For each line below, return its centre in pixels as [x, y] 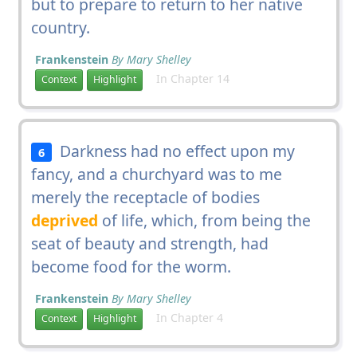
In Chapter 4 [184, 317]
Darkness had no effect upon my [174, 151]
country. [60, 27]
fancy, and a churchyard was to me [156, 174]
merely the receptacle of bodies [145, 197]
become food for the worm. [131, 266]
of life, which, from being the [204, 220]
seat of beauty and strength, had [149, 243]
